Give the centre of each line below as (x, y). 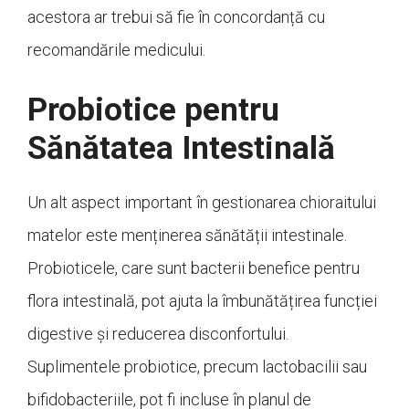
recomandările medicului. (116, 50)
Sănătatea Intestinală (181, 149)
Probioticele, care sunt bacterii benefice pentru (194, 268)
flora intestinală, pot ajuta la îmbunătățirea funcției (202, 301)
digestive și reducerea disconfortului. (158, 334)
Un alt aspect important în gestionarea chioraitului (202, 203)
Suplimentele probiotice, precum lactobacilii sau (197, 367)
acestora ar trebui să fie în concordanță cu (176, 17)
